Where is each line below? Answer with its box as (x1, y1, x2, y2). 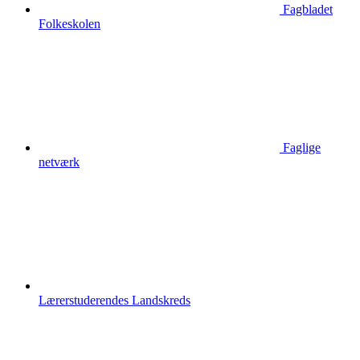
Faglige (283, 141, 321, 155)
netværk (39, 155, 80, 170)
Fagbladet (283, 2, 333, 17)
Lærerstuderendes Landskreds (39, 293, 190, 308)
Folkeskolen (39, 17, 100, 31)
